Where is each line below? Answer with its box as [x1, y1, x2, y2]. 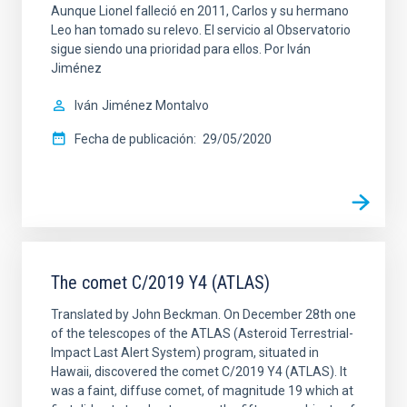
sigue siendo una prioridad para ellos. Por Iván [51, 41, 311, 56]
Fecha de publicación [74, 131, 194, 146]
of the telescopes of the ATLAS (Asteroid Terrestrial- [51, 325, 353, 341]
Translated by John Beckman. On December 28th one [51, 306, 356, 322]
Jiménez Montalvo [102, 97, 209, 113]
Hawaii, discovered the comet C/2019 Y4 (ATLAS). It [51, 363, 347, 379]
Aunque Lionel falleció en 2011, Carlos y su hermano [51, 3, 349, 18]
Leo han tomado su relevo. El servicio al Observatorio [51, 22, 351, 37]
